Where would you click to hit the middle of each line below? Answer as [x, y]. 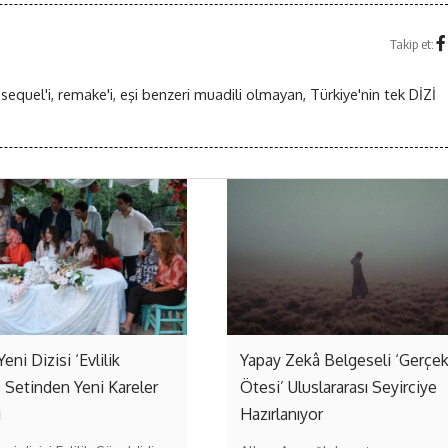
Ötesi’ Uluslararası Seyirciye [338, 387]
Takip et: [412, 44]
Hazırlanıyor [281, 414]
